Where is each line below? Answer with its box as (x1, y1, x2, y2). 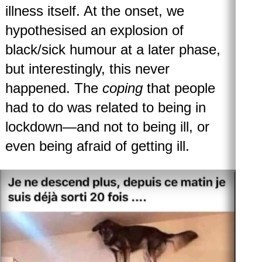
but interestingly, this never (5, 61, 170, 77)
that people (142, 80, 215, 96)
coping (102, 80, 143, 96)
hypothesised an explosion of (5, 22, 184, 39)
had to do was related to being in (5, 99, 206, 116)
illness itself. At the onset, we (5, 3, 184, 19)
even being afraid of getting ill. (5, 138, 194, 154)
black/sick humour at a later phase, (5, 42, 220, 58)
